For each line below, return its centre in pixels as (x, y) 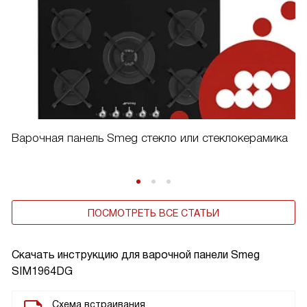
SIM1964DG (42, 271)
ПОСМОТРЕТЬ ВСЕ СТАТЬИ (153, 213)
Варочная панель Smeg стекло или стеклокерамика (150, 138)
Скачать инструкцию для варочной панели (121, 255)
